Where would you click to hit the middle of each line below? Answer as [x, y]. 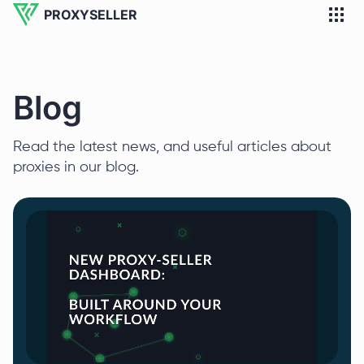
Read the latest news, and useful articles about [172, 147]
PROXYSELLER [91, 15]
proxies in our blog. [76, 167]
